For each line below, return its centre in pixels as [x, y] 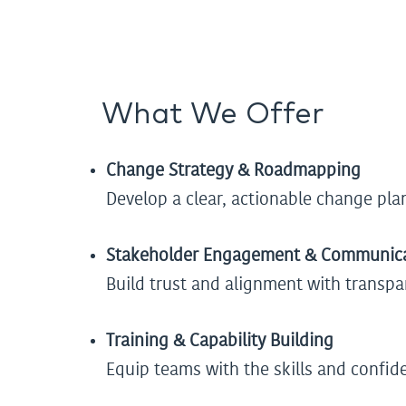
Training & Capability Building [220, 341]
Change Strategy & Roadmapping [233, 170]
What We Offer [213, 115]
